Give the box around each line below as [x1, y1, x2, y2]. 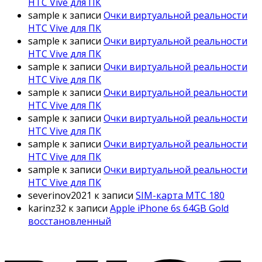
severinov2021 [28, 189, 92, 202]
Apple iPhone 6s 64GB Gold [110, 202, 229, 215]
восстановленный [28, 215, 111, 228]
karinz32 [28, 202, 66, 215]
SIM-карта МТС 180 [136, 189, 225, 202]
